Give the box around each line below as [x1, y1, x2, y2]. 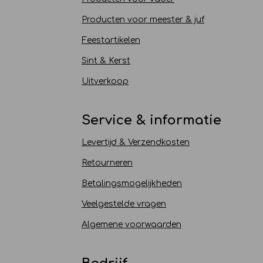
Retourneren [82, 158, 133, 167]
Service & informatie [82, 112, 221, 127]
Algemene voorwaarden [82, 220, 181, 229]
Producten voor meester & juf [82, 15, 204, 24]
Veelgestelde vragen [82, 199, 166, 208]
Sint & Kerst [82, 56, 130, 65]
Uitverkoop [82, 76, 129, 86]
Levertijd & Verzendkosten [82, 137, 190, 147]
